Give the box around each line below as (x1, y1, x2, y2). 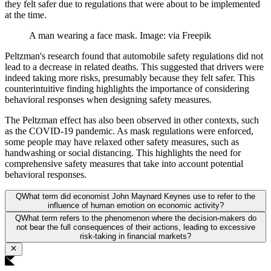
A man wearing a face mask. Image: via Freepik (29, 30, 211, 41)
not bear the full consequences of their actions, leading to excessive (16, 223, 255, 232)
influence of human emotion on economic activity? (47, 201, 224, 211)
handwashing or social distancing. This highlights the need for (5, 148, 241, 158)
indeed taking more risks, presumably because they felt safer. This (5, 73, 255, 83)
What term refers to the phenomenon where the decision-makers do (21, 214, 256, 223)
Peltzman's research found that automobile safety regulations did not (5, 51, 263, 62)
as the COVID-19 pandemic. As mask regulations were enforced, (5, 126, 253, 137)
